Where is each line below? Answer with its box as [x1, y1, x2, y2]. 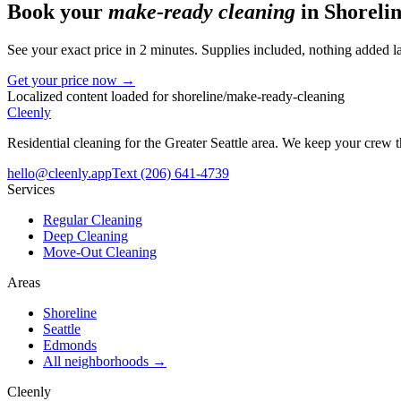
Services [7, 181, 55, 197]
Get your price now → [7, 72, 135, 88]
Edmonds [43, 337, 97, 353]
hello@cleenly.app [7, 165, 112, 181]
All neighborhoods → [43, 353, 166, 369]
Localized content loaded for [7, 88, 172, 104]
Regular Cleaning [43, 211, 142, 227]
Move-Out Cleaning [43, 243, 157, 260]
